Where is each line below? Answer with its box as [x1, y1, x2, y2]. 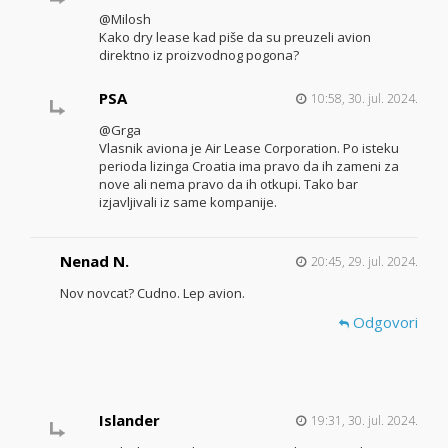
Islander [98, 409, 160, 430]
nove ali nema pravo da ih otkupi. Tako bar [98, 174, 358, 193]
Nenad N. [60, 250, 129, 271]
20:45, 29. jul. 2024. [311, 252, 418, 270]
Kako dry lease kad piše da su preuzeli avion [98, 27, 371, 46]
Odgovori [349, 312, 418, 333]
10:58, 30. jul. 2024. [310, 89, 418, 107]
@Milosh [98, 9, 151, 28]
